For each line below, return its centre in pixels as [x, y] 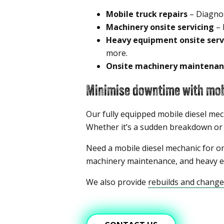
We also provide [117, 182]
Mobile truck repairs [147, 14]
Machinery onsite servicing [160, 27]
